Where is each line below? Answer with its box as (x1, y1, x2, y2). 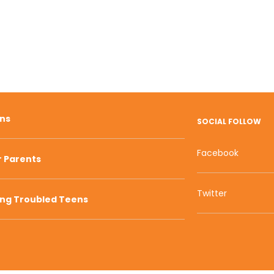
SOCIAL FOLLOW (196, 116, 261, 127)
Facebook (196, 147, 239, 159)
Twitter (196, 187, 227, 199)
